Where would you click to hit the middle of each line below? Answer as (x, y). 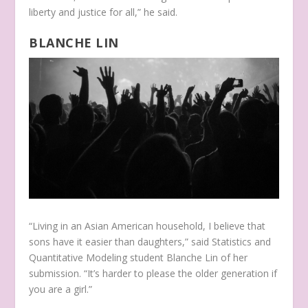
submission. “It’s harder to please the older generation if (153, 274)
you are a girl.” (62, 289)
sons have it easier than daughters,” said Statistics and (150, 242)
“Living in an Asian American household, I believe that (147, 226)
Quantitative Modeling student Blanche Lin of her (139, 258)
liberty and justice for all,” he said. (103, 12)
